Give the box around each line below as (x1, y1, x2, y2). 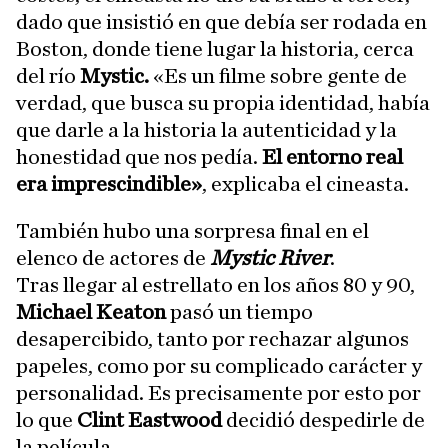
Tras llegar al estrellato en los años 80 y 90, (16, 273, 415, 296)
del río (16, 64, 80, 87)
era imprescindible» (16, 172, 202, 195)
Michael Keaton (16, 300, 166, 323)
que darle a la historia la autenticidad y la (16, 118, 397, 141)
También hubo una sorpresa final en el (16, 219, 369, 242)
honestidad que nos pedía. (16, 145, 262, 168)
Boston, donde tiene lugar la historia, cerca (16, 37, 414, 60)
